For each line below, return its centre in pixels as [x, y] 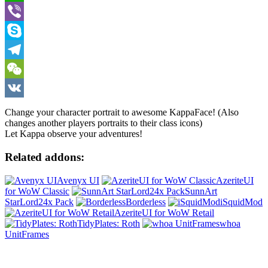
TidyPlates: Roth [109, 223]
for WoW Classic [37, 191]
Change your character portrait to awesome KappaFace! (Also [122, 112]
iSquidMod [241, 202]
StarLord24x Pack [39, 202]
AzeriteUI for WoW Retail [164, 212]
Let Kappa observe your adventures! [74, 134]
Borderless [146, 202]
